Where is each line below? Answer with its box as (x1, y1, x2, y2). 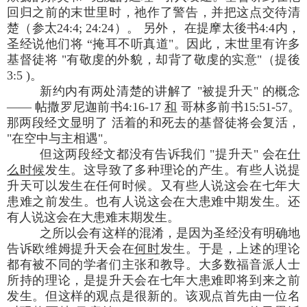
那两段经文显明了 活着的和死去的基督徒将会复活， (7, 115, 300, 130)
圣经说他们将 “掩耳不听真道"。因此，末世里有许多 (7, 36, 300, 51)
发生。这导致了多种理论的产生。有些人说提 (45, 162, 301, 177)
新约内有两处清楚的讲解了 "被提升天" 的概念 (40, 84, 300, 98)
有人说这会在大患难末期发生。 (7, 210, 180, 224)
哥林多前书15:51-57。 (177, 99, 301, 114)
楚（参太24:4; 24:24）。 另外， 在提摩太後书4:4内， (7, 21, 300, 35)
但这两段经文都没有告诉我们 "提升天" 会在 (40, 147, 288, 161)
